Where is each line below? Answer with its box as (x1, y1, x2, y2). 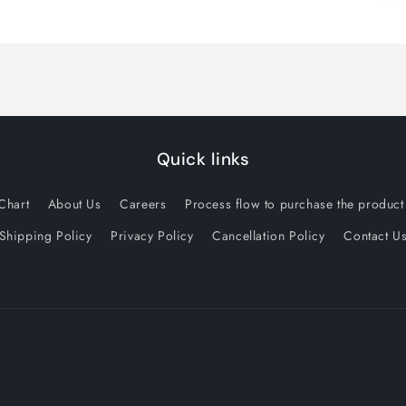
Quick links (156, 148, 250, 171)
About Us (47, 195, 101, 214)
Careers (120, 195, 167, 214)
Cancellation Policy (212, 227, 325, 246)
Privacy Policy (111, 227, 194, 246)
